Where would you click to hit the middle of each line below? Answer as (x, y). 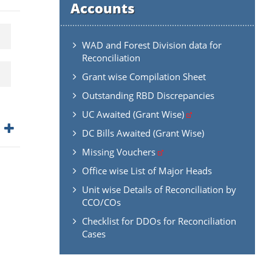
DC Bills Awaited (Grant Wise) (143, 133)
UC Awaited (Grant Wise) (134, 114)
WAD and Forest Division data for (151, 45)
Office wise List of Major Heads (147, 170)
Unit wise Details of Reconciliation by (159, 189)
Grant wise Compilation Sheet (144, 76)
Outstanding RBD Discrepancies (148, 95)
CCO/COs (101, 202)
